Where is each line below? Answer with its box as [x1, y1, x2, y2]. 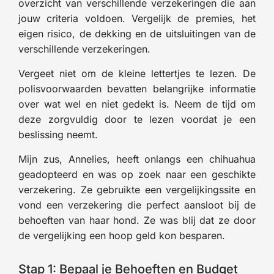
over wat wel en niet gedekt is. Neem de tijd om [18, 97, 256, 110]
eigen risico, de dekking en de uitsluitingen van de [18, 27, 256, 40]
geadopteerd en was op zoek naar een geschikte [18, 168, 256, 180]
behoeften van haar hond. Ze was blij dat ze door [18, 213, 256, 226]
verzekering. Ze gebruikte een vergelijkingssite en [18, 183, 256, 196]
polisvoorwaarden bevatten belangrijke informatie [18, 82, 256, 95]
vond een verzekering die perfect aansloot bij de [18, 198, 256, 211]
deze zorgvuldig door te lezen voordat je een [18, 113, 256, 125]
